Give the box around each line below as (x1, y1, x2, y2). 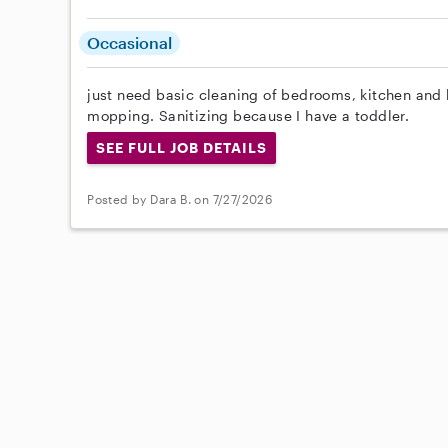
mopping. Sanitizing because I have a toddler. (87, 107, 410, 124)
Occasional (87, 33, 173, 52)
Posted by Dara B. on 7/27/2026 (87, 192, 273, 207)
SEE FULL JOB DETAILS (96, 139, 267, 156)
